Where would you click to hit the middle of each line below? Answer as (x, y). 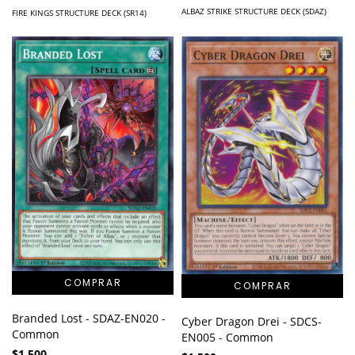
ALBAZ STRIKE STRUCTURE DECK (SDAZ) (254, 11)
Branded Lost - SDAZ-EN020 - (89, 319)
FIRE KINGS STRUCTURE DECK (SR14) (79, 12)
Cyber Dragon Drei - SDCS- (252, 321)
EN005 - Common (227, 337)
